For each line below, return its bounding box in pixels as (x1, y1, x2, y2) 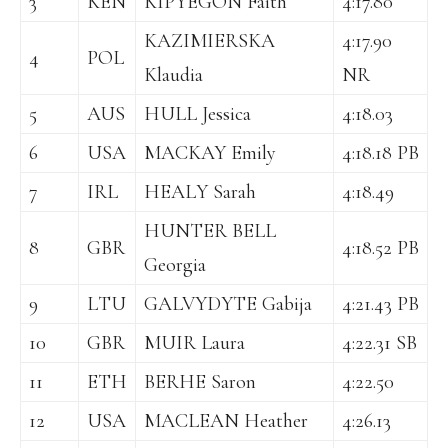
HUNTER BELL (144, 219, 276, 244)
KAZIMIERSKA (144, 29, 275, 54)
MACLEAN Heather (144, 409, 308, 434)
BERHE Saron (144, 370, 256, 395)
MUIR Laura (144, 331, 245, 356)
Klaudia (144, 63, 203, 88)
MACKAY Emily (144, 141, 276, 166)
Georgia (144, 253, 206, 278)
